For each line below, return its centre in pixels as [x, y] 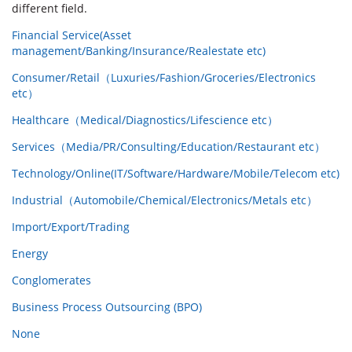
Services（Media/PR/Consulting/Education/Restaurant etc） [169, 147]
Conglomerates [51, 280]
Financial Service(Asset [71, 35]
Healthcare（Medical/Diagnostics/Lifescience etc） [145, 120]
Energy [30, 254]
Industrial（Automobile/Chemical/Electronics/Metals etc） [165, 200]
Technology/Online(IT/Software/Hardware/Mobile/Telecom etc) [176, 174]
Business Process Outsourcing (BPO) [107, 307]
